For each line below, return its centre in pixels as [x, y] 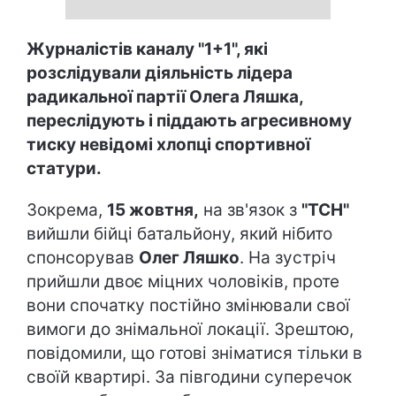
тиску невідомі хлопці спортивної [168, 144]
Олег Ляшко [189, 257]
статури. [64, 168]
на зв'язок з [250, 209]
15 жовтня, [153, 209]
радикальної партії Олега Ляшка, [165, 96]
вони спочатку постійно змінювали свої [188, 305]
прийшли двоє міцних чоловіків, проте [183, 281]
